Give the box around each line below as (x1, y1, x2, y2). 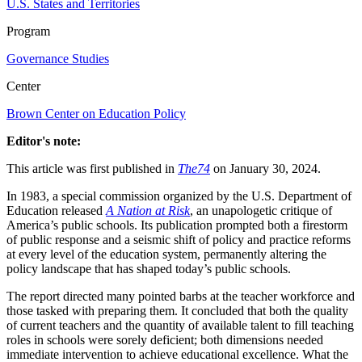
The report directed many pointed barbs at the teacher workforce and (6, 288, 355, 303)
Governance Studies (6, 51, 109, 65)
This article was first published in (6, 161, 178, 175)
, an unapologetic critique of (190, 203, 332, 217)
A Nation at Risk (106, 203, 190, 217)
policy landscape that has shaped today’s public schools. (6, 261, 291, 276)
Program (6, 23, 50, 38)
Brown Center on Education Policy (6, 106, 186, 120)
